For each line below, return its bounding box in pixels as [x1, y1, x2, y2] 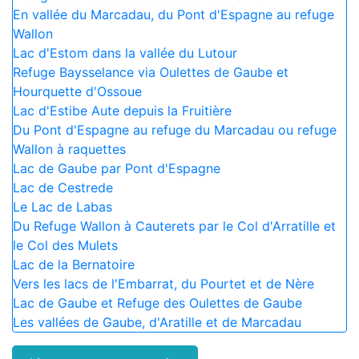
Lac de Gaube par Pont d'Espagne [13, 160, 220, 176]
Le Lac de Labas [13, 199, 112, 215]
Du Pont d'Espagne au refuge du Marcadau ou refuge [13, 122, 337, 138]
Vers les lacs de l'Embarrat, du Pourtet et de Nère [13, 276, 314, 292]
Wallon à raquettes [13, 141, 126, 157]
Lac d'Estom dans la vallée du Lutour [13, 45, 237, 61]
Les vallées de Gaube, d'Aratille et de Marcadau [13, 314, 301, 330]
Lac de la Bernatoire [13, 256, 135, 272]
